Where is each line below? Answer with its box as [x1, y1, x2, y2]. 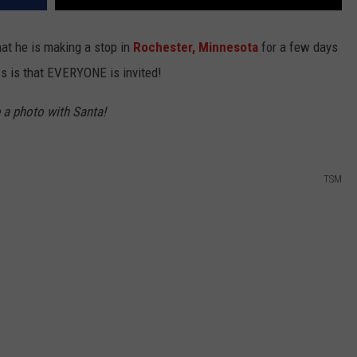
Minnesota [198, 39, 258, 56]
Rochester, [133, 39, 195, 56]
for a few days [258, 39, 338, 56]
